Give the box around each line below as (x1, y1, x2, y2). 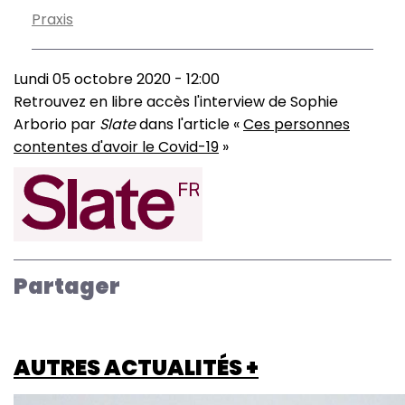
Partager (14, 271, 120, 301)
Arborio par (14, 114, 99, 135)
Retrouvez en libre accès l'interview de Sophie (14, 91, 338, 112)
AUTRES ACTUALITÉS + (14, 353, 259, 382)
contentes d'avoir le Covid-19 (14, 137, 219, 157)
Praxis (32, 9, 73, 30)
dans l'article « (136, 114, 243, 135)
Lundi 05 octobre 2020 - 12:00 (14, 69, 220, 89)
